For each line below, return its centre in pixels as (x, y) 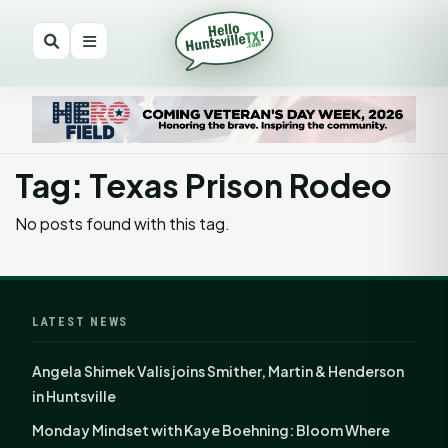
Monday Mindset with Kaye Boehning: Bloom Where (211, 429)
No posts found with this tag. (122, 223)
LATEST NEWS (80, 321)
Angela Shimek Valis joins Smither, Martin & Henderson (218, 370)
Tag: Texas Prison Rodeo (203, 184)
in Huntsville (74, 395)
